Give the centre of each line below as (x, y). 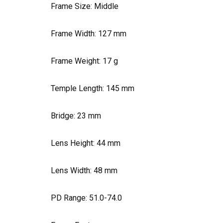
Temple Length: (78, 89)
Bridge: (64, 116)
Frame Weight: (77, 61)
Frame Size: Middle (85, 6)
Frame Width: (74, 34)
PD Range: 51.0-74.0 (86, 198)
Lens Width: (72, 171)
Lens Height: (74, 143)
